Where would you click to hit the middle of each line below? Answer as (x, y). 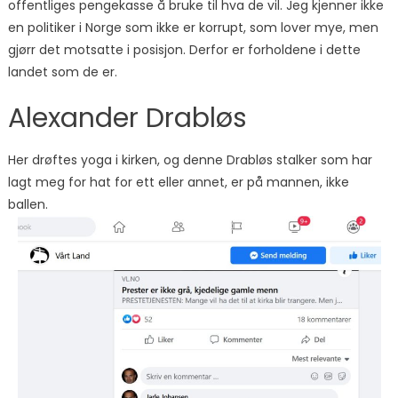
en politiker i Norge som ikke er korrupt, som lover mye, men (193, 28)
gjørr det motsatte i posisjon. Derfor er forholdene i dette (184, 50)
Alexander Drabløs (127, 119)
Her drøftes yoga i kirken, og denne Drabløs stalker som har (190, 160)
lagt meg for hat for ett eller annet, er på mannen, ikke (178, 183)
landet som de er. (62, 72)
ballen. (28, 205)
